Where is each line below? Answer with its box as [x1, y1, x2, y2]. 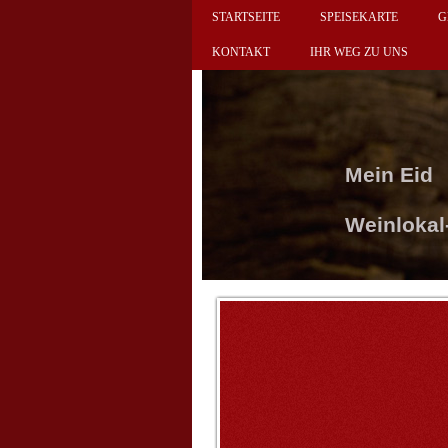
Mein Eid [344, 162, 433, 186]
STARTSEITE [212, 10, 280, 24]
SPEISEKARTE [320, 10, 398, 24]
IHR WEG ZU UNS [310, 45, 408, 59]
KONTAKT [212, 45, 270, 59]
